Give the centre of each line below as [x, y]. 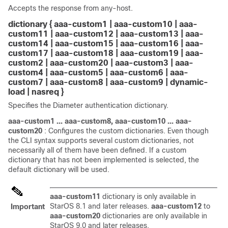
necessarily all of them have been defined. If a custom [97, 150]
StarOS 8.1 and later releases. [101, 206]
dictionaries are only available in [155, 216]
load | [20, 92]
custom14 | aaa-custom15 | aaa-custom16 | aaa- [106, 44]
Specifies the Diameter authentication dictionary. [88, 105]
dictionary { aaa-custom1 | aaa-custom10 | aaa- [103, 24]
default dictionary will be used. [59, 169]
